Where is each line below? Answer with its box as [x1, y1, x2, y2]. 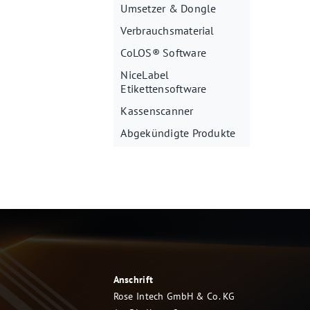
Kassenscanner [120, 104, 194, 118]
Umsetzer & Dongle [120, 1, 217, 16]
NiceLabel [120, 68, 170, 82]
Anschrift [113, 273, 154, 286]
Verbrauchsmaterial [120, 24, 215, 38]
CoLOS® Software [120, 46, 206, 60]
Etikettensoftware [120, 82, 207, 96]
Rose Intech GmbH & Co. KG [113, 290, 235, 303]
